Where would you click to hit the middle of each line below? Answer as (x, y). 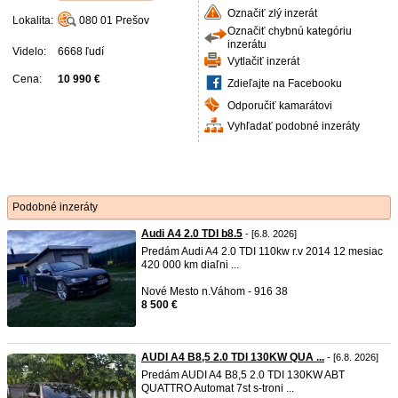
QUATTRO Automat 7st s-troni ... (218, 388)
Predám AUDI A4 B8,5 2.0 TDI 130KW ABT (243, 375)
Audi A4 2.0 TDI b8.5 (192, 234)
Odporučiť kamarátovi (280, 106)
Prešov (132, 20)
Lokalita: (33, 20)
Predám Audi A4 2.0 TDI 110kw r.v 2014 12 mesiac (262, 251)
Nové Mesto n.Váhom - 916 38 (215, 291)
